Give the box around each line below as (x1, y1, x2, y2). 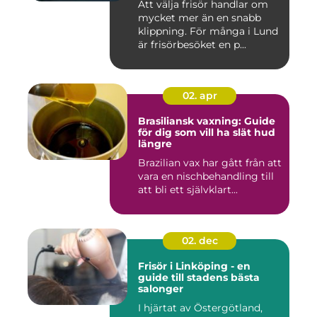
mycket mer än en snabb (138, 11, 261, 24)
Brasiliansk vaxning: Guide (138, 114, 275, 127)
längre (138, 137, 172, 150)
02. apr (182, 88, 217, 102)
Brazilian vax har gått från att (138, 156, 282, 169)
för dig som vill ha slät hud (138, 125, 275, 139)
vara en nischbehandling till (138, 169, 274, 183)
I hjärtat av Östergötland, (138, 301, 263, 314)
